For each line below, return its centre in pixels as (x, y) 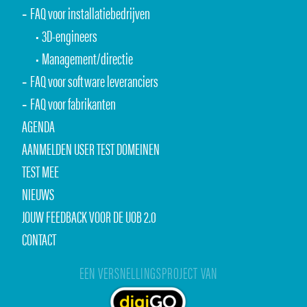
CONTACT (39, 239)
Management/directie (88, 58)
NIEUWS (38, 194)
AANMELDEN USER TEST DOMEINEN (91, 149)
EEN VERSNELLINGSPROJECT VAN (148, 273)
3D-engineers (70, 36)
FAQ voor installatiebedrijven (90, 13)
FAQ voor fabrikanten (73, 103)
